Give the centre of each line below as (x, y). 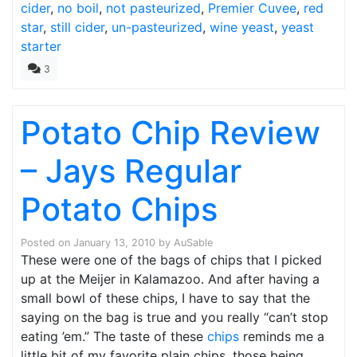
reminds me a (282, 336)
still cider (77, 27)
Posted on (47, 242)
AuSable (193, 242)
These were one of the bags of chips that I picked (171, 259)
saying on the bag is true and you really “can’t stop (175, 317)
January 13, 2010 (114, 242)
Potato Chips (119, 209)
